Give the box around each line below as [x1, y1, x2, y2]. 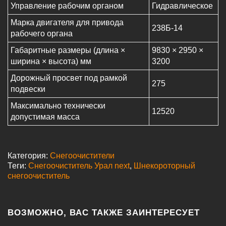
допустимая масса [11, 112, 80, 122]
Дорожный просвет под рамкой [11, 74, 127, 83]
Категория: [8, 151, 50, 160]
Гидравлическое [152, 2, 213, 11]
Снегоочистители [50, 151, 115, 160]
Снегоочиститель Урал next [28, 161, 130, 171]
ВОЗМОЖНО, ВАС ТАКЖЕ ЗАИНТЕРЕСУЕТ [8, 207, 200, 217]
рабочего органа [11, 29, 73, 38]
